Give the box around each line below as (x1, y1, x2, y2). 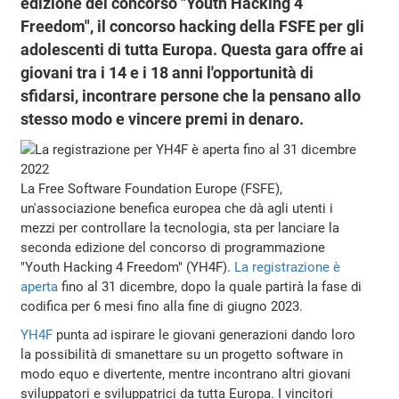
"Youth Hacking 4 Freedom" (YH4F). (20, 258, 235, 275)
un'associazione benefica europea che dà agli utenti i (20, 199, 334, 216)
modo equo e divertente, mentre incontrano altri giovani (20, 365, 352, 382)
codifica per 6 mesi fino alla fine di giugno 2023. (20, 297, 304, 314)
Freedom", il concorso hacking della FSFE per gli (20, 16, 365, 37)
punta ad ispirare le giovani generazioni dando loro (53, 326, 356, 343)
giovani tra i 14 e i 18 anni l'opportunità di (20, 62, 314, 83)
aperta (20, 278, 59, 295)
